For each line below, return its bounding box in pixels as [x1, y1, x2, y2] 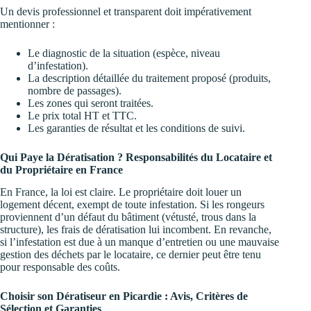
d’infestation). [28, 59, 88, 72]
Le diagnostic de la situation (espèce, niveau [28, 47, 220, 59]
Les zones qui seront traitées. [28, 96, 153, 109]
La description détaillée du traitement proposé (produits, [28, 72, 271, 84]
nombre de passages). [28, 84, 121, 96]
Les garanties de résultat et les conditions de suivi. [28, 121, 245, 134]
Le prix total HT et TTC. [28, 109, 137, 121]
